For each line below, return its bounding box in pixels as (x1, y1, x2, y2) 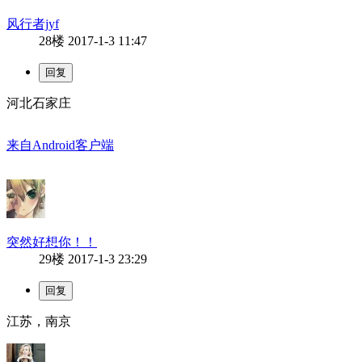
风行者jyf (6, 16, 59, 31)
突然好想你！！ (6, 234, 97, 249)
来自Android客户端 (6, 137, 114, 152)
